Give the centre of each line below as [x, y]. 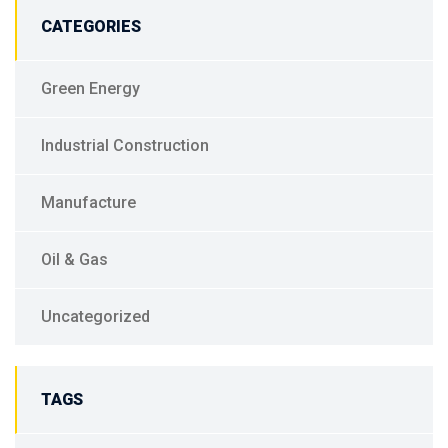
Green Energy [90, 88]
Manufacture [88, 202]
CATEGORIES [91, 26]
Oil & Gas [74, 259]
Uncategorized [95, 316]
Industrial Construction [125, 145]
